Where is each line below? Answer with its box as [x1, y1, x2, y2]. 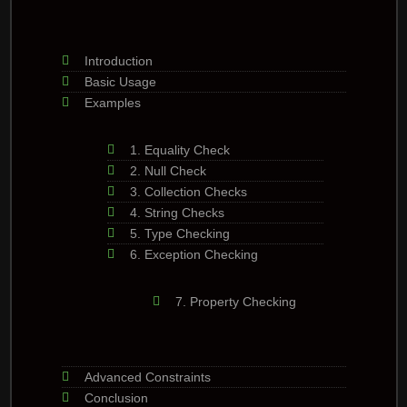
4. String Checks [129, 204, 224, 220]
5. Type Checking [129, 225, 230, 241]
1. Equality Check [129, 142, 230, 157]
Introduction [84, 53, 153, 68]
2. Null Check [129, 163, 206, 178]
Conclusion [84, 390, 148, 405]
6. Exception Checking [129, 246, 258, 262]
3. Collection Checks [129, 184, 247, 199]
